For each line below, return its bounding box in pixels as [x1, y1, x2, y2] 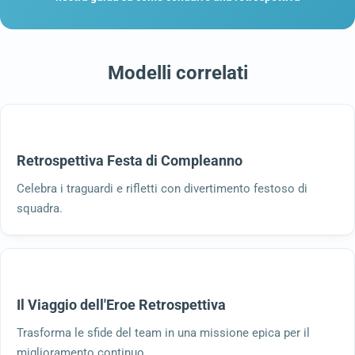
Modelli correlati [107, 61, 248, 84]
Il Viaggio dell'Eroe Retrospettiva [17, 296, 226, 313]
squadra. [17, 200, 63, 216]
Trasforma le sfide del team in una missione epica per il [17, 325, 310, 340]
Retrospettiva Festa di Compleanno [17, 151, 242, 169]
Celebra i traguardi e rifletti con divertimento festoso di [17, 181, 307, 196]
